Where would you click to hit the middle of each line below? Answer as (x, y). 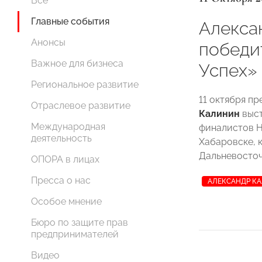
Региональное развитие (85, 85)
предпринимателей (75, 234)
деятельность (61, 138)
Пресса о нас (61, 180)
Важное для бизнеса (77, 63)
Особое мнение (66, 201)
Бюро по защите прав (80, 223)
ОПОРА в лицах (65, 159)
